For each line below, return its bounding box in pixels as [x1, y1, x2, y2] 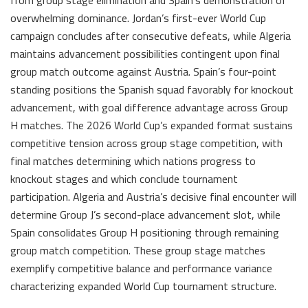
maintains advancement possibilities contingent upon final [10, 43, 280, 64]
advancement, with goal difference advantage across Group [10, 96, 288, 118]
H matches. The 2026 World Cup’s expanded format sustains [10, 114, 293, 135]
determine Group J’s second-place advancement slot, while [10, 203, 280, 225]
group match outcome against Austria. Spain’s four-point [10, 60, 276, 82]
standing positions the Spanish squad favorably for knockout [10, 78, 294, 100]
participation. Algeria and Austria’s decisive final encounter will [10, 186, 296, 207]
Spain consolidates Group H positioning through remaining [10, 221, 279, 243]
